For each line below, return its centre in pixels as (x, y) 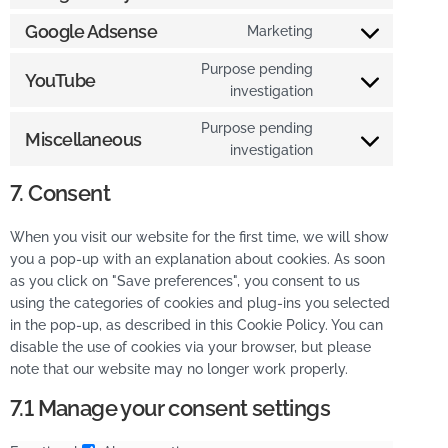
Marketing (280, 31)
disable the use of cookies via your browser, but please (190, 347)
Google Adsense (91, 31)
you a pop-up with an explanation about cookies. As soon (197, 259)
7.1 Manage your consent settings (170, 408)
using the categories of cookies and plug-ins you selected (200, 303)
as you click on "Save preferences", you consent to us (185, 281)
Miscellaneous (83, 139)
